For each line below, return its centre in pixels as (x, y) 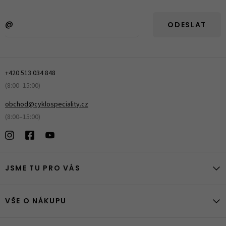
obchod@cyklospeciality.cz (47, 105)
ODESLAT (187, 26)
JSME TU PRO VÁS (43, 169)
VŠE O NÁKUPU (36, 202)
